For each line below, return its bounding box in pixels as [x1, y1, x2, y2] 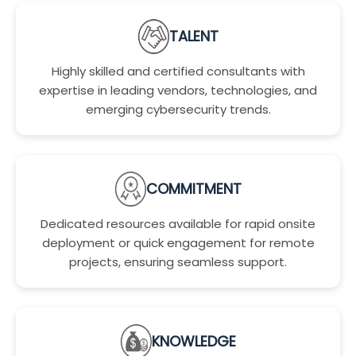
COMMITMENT [146, 179, 242, 199]
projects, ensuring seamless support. [69, 253, 287, 270]
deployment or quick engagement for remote [41, 234, 315, 251]
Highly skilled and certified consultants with [51, 63, 305, 79]
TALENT [169, 26, 219, 46]
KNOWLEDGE [152, 331, 236, 351]
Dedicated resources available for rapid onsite [41, 215, 315, 232]
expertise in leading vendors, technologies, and [39, 82, 317, 99]
